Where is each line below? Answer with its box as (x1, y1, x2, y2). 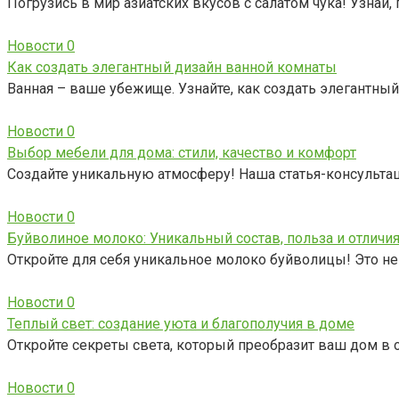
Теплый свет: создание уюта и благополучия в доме (7, 314, 354, 332)
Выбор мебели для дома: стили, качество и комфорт (7, 143, 356, 161)
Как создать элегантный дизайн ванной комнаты (7, 58, 337, 76)
